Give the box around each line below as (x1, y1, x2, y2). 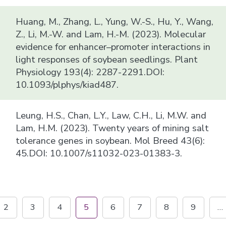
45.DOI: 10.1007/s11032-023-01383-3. (16, 146, 183, 159)
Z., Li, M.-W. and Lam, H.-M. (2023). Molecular (16, 27, 206, 40)
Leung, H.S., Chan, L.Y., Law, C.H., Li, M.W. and (16, 108, 207, 122)
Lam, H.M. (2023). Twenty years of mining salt (16, 121, 209, 134)
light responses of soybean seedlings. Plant (16, 52, 198, 66)
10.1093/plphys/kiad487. (16, 78, 119, 91)
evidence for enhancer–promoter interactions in (16, 40, 211, 53)
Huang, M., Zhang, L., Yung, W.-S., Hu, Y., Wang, (16, 15, 214, 28)
